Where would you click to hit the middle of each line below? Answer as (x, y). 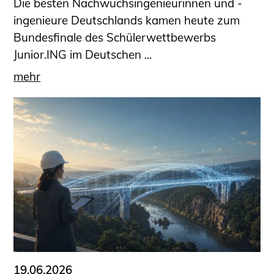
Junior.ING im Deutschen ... (83, 54)
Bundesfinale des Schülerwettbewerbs (115, 37)
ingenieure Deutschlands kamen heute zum (127, 20)
